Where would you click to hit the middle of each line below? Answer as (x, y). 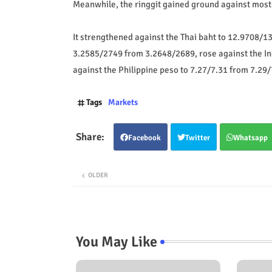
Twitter (197, 138)
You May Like (116, 241)
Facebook (144, 138)
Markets (123, 102)
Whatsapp (250, 138)
